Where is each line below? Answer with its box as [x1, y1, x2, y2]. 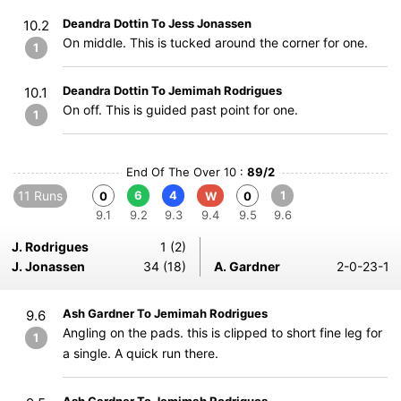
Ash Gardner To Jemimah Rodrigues [63, 306, 268, 320]
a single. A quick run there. [63, 346, 218, 361]
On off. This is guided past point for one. [63, 102, 298, 117]
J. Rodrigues [12, 239, 89, 254]
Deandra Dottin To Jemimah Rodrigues [63, 83, 282, 98]
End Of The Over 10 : [126, 165, 247, 179]
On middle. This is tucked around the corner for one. [63, 35, 368, 50]
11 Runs [18, 188, 63, 203]
